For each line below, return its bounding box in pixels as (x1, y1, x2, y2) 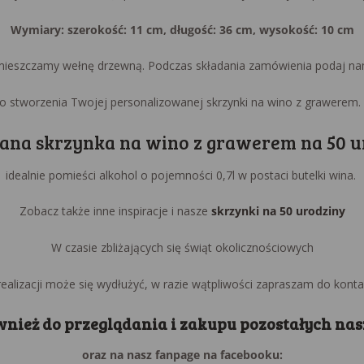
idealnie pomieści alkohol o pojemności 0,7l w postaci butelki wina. (5, 167, 359, 183)
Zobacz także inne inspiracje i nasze (19, 203, 211, 219)
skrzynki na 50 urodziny (210, 203, 345, 219)
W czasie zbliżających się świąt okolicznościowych (50, 239, 314, 255)
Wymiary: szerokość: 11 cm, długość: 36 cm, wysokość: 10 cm (10, 21, 354, 37)
